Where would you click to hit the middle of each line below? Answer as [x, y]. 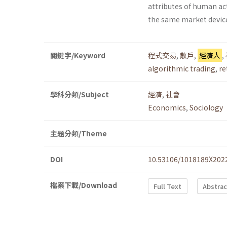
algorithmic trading [182, 69]
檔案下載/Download [84, 185]
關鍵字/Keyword [78, 55]
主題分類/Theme [79, 134]
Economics [167, 108]
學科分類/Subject [80, 94]
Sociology [206, 108]
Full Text [168, 186]
